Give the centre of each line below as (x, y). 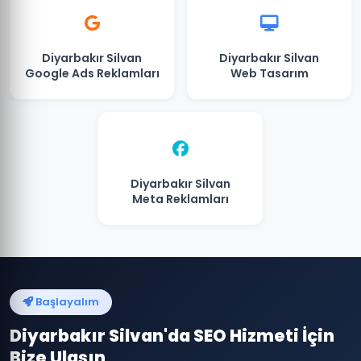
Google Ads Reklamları (92, 73)
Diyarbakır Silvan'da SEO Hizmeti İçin (172, 336)
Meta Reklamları (180, 199)
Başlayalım (66, 302)
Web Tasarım (269, 73)
